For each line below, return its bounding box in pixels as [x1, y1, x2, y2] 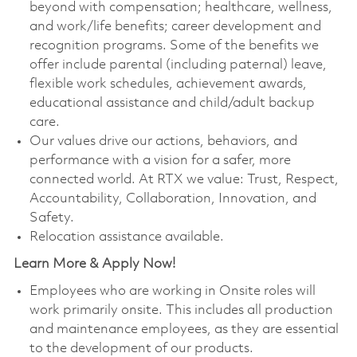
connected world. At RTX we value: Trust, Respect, [29, 172, 339, 186]
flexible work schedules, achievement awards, [29, 76, 307, 91]
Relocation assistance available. [29, 229, 224, 244]
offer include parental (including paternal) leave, [29, 57, 327, 72]
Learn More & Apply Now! [13, 257, 175, 271]
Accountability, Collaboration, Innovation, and [29, 191, 316, 206]
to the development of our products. [29, 341, 253, 355]
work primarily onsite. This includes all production [29, 303, 333, 317]
